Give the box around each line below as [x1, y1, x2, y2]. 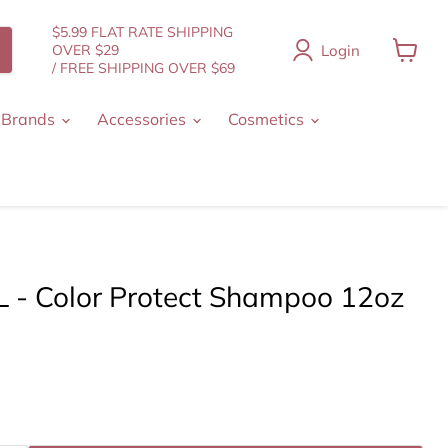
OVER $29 [52, 41, 119, 59]
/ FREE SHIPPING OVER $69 [52, 59, 235, 77]
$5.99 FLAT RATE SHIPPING [52, 23, 233, 41]
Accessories [97, 109, 190, 129]
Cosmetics [228, 109, 308, 129]
